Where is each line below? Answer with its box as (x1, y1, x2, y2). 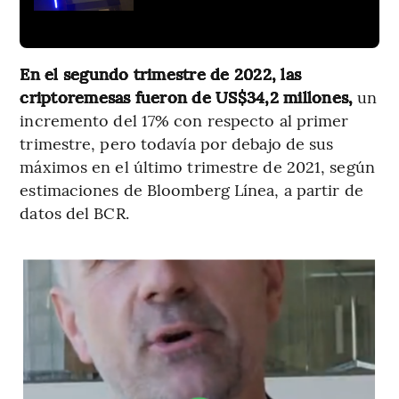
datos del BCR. (20, 201, 129, 224)
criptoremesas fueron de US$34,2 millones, (20, 85, 354, 109)
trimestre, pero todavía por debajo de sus (20, 132, 334, 155)
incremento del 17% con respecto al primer (20, 109, 349, 132)
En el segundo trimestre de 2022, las (20, 62, 302, 85)
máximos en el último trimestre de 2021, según (20, 155, 375, 178)
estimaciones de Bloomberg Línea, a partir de (20, 178, 363, 201)
